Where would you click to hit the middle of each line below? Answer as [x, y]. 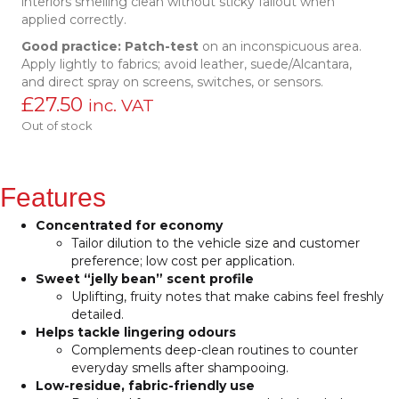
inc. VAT [121, 106]
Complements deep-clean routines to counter [215, 350]
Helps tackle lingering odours [136, 333]
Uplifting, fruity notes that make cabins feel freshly [228, 297]
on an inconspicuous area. [280, 47]
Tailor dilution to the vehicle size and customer [216, 244]
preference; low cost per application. [183, 261]
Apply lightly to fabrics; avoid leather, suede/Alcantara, [187, 65]
